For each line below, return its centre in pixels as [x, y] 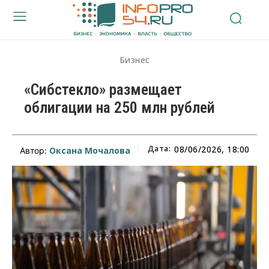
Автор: [34, 150]
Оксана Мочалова [89, 150]
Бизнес [134, 59]
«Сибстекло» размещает [103, 89]
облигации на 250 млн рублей [119, 107]
